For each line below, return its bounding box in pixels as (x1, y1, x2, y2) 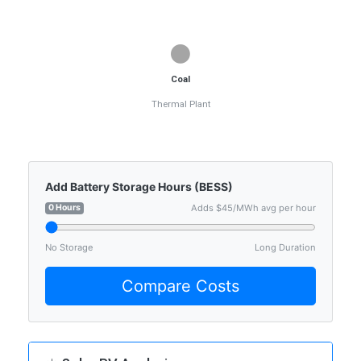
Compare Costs (122, 276, 239, 297)
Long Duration (255, 242, 316, 254)
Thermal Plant (151, 99, 210, 110)
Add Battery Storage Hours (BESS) (45, 180, 233, 194)
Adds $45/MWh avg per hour (191, 202, 316, 214)
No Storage (45, 242, 93, 254)
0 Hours (48, 202, 81, 214)
